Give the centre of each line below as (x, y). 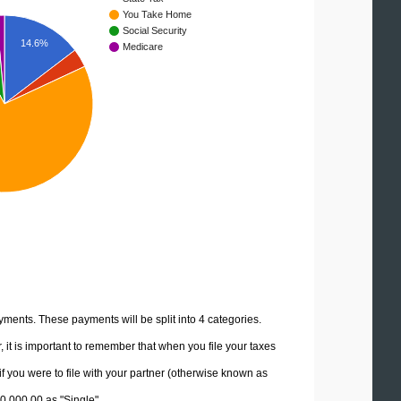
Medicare (143, 47)
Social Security (155, 31)
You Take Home (157, 15)
